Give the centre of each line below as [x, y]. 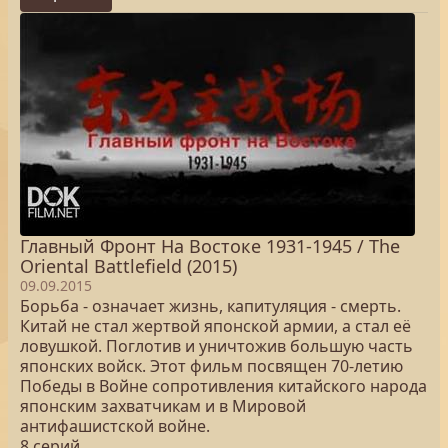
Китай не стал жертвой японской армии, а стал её [215, 326]
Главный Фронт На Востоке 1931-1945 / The [210, 246]
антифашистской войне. [115, 426]
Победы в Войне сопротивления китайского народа [223, 386]
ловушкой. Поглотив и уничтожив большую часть [216, 346]
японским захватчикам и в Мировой [163, 406]
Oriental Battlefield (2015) [128, 266]
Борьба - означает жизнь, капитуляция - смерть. [210, 306]
